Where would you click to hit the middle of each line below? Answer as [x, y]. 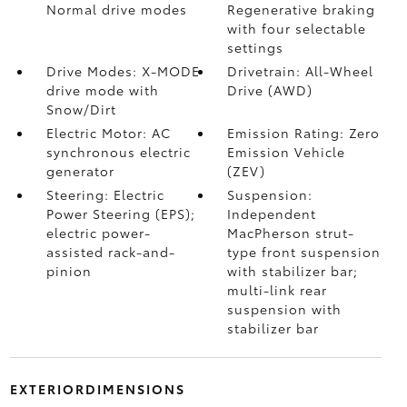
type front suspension [304, 252]
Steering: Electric [105, 194]
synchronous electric [118, 152]
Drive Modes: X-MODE [123, 71]
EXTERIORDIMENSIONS [97, 389]
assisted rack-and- [110, 252]
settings [256, 47]
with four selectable [297, 28]
